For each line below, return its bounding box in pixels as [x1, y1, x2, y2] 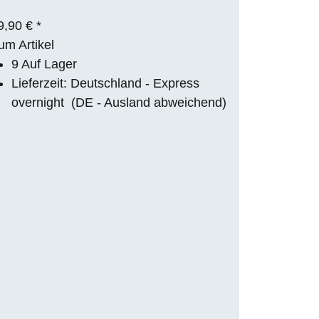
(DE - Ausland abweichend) [71, 95, 226, 110]
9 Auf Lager [11, 56, 77, 71]
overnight [11, 95, 71, 110]
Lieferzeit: [11, 75, 70, 90]
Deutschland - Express [70, 75, 199, 90]
